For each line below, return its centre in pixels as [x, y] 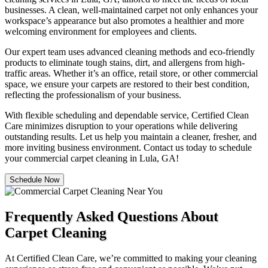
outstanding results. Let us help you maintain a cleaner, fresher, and [131, 136]
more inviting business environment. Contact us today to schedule [128, 147]
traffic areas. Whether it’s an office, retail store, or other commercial [131, 73]
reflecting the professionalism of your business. [93, 95]
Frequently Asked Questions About [112, 216]
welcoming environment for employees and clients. [101, 31]
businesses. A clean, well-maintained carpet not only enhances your [131, 10]
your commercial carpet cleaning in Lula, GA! [92, 158]
